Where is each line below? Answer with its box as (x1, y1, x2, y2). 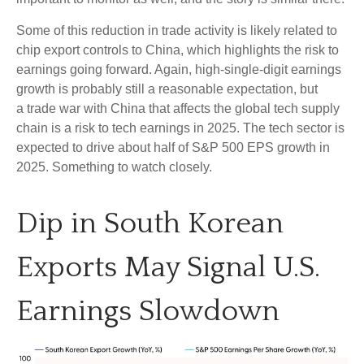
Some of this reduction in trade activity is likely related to (16, 23, 337, 37)
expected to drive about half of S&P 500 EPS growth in (16, 140, 330, 154)
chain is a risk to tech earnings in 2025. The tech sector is (16, 120, 344, 135)
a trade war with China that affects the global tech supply (16, 101, 340, 115)
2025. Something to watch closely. (16, 159, 212, 174)
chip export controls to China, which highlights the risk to (16, 42, 339, 57)
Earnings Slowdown (16, 294, 279, 327)
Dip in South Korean (16, 206, 284, 240)
